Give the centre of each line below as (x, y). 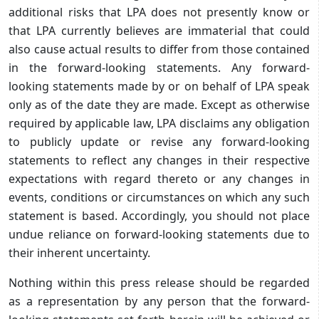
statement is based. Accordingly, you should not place (159, 215)
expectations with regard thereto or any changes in (159, 178)
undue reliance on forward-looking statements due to (159, 234)
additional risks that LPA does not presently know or (159, 12)
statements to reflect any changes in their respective (159, 160)
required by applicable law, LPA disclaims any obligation (159, 123)
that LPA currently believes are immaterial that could (159, 30)
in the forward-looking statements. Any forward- (159, 67)
